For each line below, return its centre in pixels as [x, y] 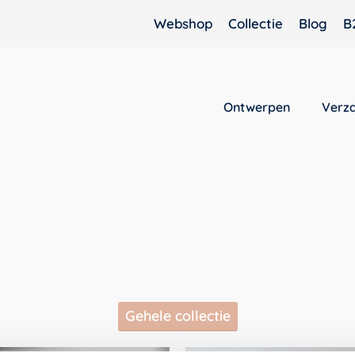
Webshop [183, 23]
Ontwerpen [256, 107]
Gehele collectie [177, 316]
